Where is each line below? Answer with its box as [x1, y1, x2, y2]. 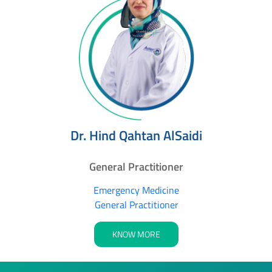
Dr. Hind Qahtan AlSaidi [70, 125, 202, 146]
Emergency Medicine [93, 183, 179, 198]
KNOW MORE [112, 228, 160, 241]
